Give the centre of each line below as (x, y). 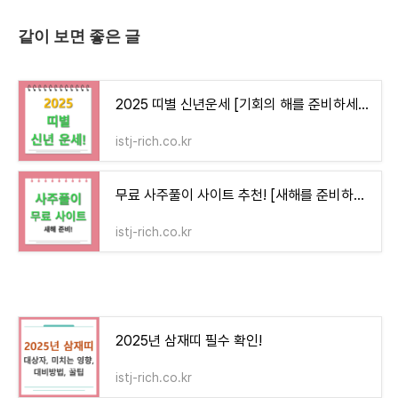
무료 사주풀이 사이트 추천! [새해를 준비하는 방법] (359, 195)
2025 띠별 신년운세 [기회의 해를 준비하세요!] (363, 104)
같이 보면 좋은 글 (79, 36)
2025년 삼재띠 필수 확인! (189, 340)
